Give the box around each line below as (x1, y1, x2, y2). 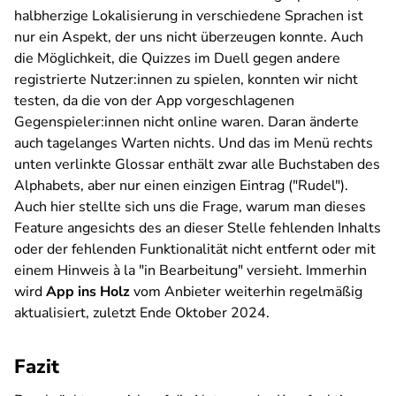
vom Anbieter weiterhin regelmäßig (130, 282, 362, 301)
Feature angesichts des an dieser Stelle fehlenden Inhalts (14, 218, 381, 238)
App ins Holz (46, 282, 130, 301)
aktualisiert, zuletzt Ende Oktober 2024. (14, 303, 270, 323)
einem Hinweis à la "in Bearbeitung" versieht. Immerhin (14, 261, 367, 280)
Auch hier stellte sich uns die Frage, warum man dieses (14, 197, 366, 217)
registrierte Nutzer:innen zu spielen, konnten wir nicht (14, 70, 358, 89)
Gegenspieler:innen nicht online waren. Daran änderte (14, 112, 359, 132)
